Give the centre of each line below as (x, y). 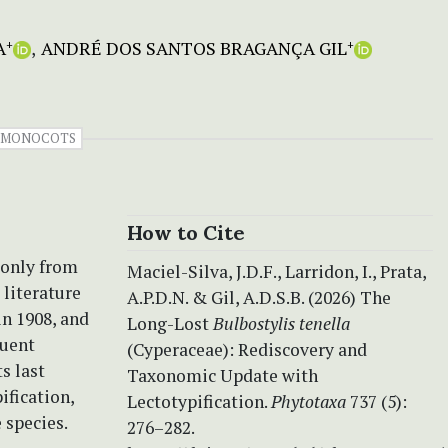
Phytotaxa (308, 401)
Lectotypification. (199, 401)
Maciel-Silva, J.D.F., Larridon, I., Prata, (276, 271)
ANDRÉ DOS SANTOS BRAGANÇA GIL (193, 47)
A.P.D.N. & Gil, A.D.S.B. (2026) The (259, 297)
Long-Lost (170, 323)
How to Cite (186, 232)
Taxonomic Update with (222, 375)
